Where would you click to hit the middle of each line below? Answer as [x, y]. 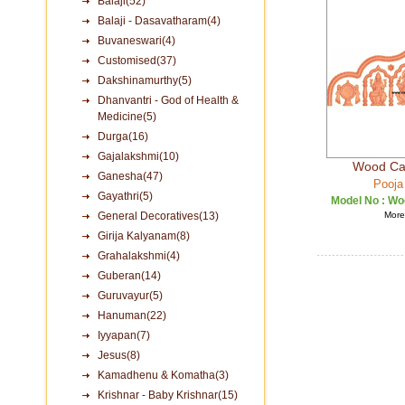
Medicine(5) [127, 117]
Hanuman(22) [132, 316]
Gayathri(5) [125, 196]
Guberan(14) [129, 276]
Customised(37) [137, 61]
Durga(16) [123, 137]
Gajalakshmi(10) [138, 156]
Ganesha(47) [130, 176]
